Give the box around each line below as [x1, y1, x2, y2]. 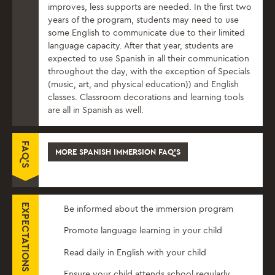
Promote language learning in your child [64, 225, 223, 236]
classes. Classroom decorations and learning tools [48, 91, 244, 103]
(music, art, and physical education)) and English [48, 79, 239, 90]
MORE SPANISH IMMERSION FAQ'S [55, 147, 180, 157]
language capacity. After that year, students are [48, 40, 233, 51]
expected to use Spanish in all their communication [48, 53, 249, 64]
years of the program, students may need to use [48, 14, 239, 25]
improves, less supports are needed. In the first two [48, 1, 252, 12]
